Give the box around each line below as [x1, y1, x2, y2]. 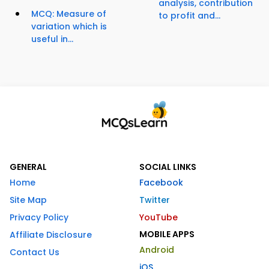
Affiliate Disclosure [10, 229, 92, 241]
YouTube [139, 211, 178, 224]
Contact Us [10, 246, 59, 259]
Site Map [10, 194, 47, 207]
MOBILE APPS [139, 228, 195, 241]
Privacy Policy [10, 211, 68, 224]
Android [139, 244, 174, 256]
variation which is [31, 20, 107, 33]
